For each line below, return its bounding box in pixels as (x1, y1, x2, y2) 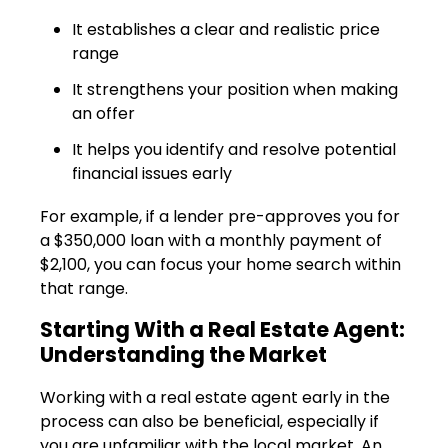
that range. (40, 276, 128, 300)
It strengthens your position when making (72, 77, 398, 101)
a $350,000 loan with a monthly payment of (40, 228, 382, 252)
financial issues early (72, 161, 232, 185)
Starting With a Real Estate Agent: (40, 314, 405, 344)
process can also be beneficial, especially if (40, 409, 379, 433)
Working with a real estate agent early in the (40, 385, 390, 409)
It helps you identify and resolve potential (72, 137, 396, 161)
